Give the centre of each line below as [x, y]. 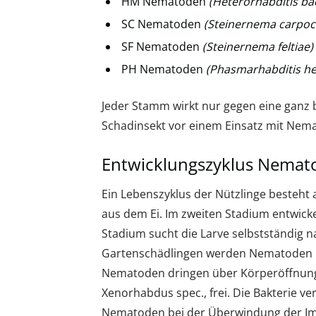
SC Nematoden [163, 24]
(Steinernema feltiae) [258, 47]
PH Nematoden [164, 69]
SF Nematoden [162, 47]
